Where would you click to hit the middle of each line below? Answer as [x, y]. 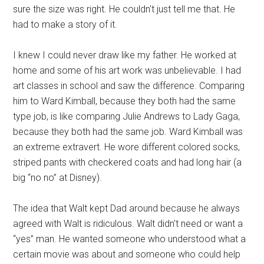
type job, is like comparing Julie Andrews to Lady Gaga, [127, 116]
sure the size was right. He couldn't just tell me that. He [124, 9]
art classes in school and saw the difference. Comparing [129, 86]
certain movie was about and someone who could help [127, 254]
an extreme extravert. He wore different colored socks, [127, 147]
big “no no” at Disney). [58, 178]
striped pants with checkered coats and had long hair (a [128, 162]
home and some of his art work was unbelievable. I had [127, 70]
